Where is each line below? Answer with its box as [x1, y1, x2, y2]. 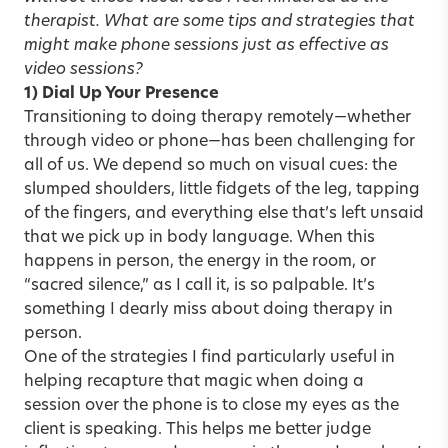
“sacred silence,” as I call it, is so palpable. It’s [24, 277, 375, 294]
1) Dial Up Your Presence [24, 85, 219, 102]
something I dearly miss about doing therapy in [24, 301, 393, 318]
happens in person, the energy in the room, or [24, 253, 376, 270]
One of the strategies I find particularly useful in [24, 349, 395, 366]
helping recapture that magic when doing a [24, 373, 364, 390]
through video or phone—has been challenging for [24, 133, 415, 150]
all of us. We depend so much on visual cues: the [24, 157, 397, 174]
